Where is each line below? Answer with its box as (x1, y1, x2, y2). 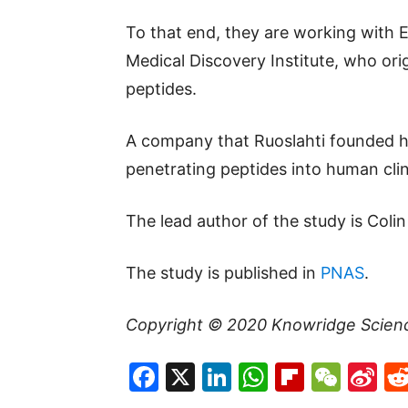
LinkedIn (231, 359, 347, 394)
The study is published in (126, 263, 321, 282)
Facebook (158, 359, 294, 394)
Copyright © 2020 (126, 315, 271, 334)
